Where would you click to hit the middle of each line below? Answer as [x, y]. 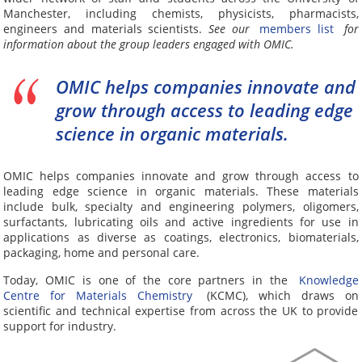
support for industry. [60, 326]
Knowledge [328, 280]
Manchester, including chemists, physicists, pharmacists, [181, 13]
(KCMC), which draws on [278, 295]
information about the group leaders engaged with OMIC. [149, 44]
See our [232, 28]
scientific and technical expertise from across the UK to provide [181, 310]
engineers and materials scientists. [106, 28]
